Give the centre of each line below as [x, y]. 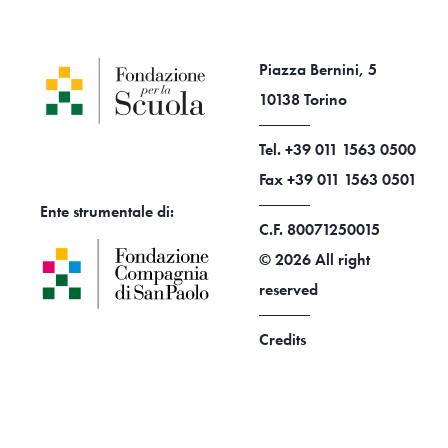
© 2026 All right [314, 259]
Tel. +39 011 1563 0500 [337, 149]
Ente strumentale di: [107, 212]
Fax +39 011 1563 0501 [337, 179]
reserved [288, 289]
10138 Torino [302, 99]
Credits [282, 339]
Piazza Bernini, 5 [317, 69]
